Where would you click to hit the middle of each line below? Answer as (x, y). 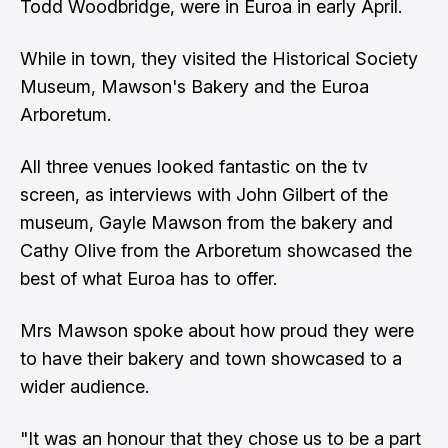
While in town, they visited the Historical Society (219, 59)
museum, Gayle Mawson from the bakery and (206, 223)
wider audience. (84, 387)
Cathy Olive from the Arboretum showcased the (216, 251)
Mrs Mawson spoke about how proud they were (217, 331)
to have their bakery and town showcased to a (211, 359)
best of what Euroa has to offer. (148, 279)
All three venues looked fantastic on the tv (194, 167)
